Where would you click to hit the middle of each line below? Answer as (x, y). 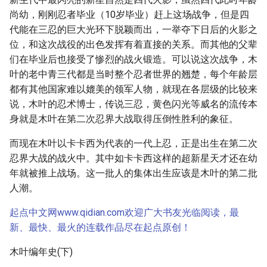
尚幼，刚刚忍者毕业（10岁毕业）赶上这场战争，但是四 (129, 15)
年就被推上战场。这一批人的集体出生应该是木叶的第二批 (133, 173)
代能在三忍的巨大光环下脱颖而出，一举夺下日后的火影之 (133, 30)
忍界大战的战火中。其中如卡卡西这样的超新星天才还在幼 (133, 158)
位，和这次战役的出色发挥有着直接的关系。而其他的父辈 (133, 44)
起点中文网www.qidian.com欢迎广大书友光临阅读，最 (124, 212)
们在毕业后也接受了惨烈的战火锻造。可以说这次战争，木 (133, 59)
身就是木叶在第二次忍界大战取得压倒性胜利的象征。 (124, 119)
